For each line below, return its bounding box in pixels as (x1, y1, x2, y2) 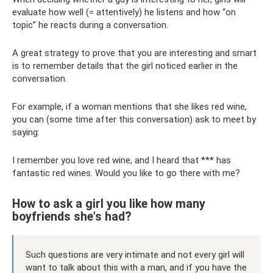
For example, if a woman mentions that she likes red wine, (12, 101, 247, 112)
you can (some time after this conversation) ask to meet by (12, 113, 256, 125)
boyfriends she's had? (12, 210, 131, 224)
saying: (12, 126, 40, 138)
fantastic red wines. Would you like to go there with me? (12, 167, 240, 179)
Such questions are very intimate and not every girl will (26, 249, 244, 260)
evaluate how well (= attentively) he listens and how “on (12, 6, 236, 18)
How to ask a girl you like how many (12, 197, 205, 211)
